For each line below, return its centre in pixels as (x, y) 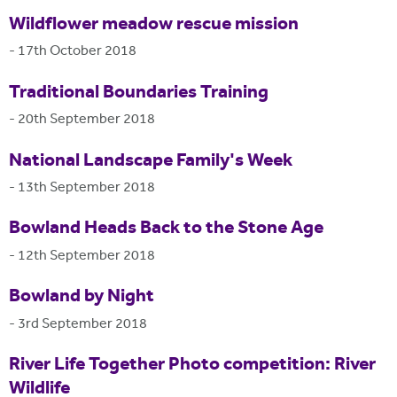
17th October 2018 (77, 51)
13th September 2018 (86, 188)
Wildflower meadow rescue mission (154, 24)
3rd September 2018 (82, 324)
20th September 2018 (86, 120)
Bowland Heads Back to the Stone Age (166, 229)
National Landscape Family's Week (151, 161)
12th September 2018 (86, 256)
